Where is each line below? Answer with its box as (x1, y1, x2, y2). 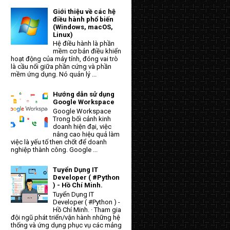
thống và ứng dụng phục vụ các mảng (11, 221, 122, 229)
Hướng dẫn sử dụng (53, 90, 115, 99)
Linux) (53, 30, 73, 39)
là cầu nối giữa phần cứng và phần (11, 63, 111, 71)
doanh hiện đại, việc (53, 122, 112, 130)
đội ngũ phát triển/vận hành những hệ (11, 213, 120, 221)
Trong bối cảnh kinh (53, 114, 111, 123)
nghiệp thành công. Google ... (11, 145, 98, 154)
